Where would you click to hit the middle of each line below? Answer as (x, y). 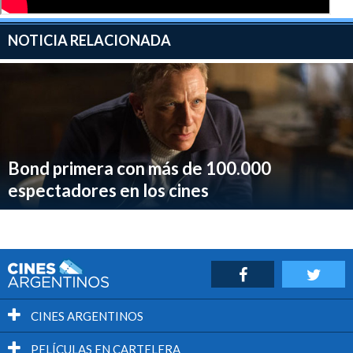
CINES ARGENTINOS (86, 316)
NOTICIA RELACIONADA (89, 40)
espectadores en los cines (108, 191)
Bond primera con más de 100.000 (139, 169)
